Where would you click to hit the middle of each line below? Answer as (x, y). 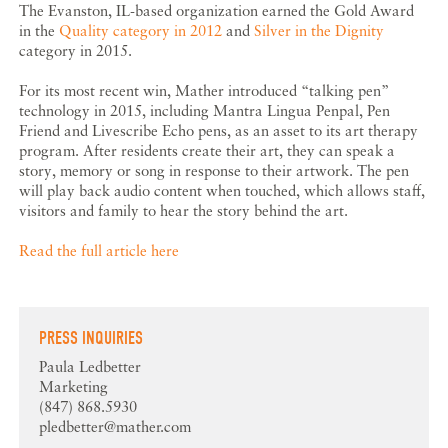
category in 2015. (76, 50)
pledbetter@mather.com (115, 426)
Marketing (74, 386)
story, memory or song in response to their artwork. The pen (214, 170)
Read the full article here (99, 250)
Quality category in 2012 (141, 30)
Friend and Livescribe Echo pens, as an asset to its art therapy (219, 130)
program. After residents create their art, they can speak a (207, 150)
